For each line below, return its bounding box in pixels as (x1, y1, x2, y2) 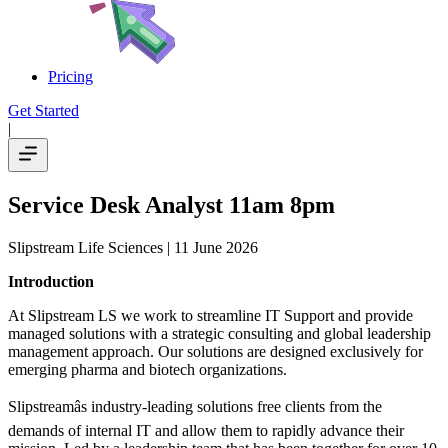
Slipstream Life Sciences (8, 238, 163, 256)
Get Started (8, 102, 79, 119)
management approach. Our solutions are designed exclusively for (8, 342, 423, 360)
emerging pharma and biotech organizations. (8, 360, 287, 378)
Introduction (8, 272, 94, 290)
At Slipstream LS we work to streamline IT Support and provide (8, 306, 413, 324)
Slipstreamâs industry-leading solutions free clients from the (8, 397, 382, 415)
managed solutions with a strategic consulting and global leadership (8, 324, 431, 342)
